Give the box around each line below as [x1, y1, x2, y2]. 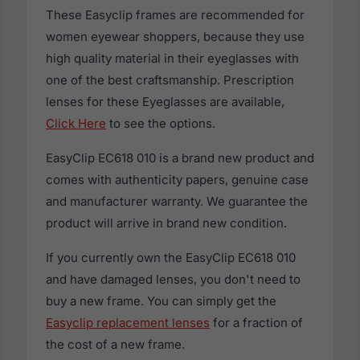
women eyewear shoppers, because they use [46, 29, 305, 45]
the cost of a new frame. [46, 337, 185, 353]
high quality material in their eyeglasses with [46, 51, 299, 67]
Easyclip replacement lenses [46, 315, 210, 331]
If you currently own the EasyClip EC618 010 [46, 250, 296, 266]
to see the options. [106, 116, 215, 132]
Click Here [46, 116, 106, 132]
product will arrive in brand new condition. [46, 215, 287, 231]
